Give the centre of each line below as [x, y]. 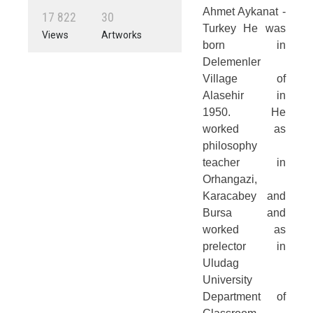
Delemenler [231, 61]
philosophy [230, 145]
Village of [244, 78]
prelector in [244, 246]
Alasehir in [244, 95]
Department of [244, 296]
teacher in [244, 162]
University [227, 279]
